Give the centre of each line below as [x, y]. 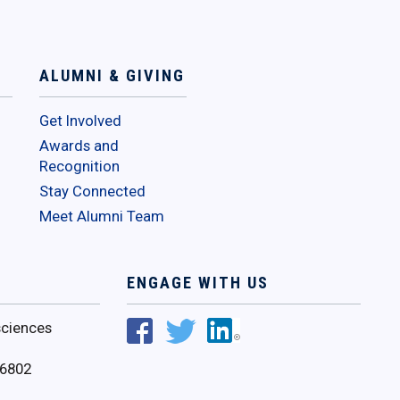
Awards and [79, 146]
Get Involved [80, 121]
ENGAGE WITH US [197, 283]
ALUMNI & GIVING [112, 76]
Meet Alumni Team [102, 217]
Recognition [79, 167]
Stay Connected [92, 192]
